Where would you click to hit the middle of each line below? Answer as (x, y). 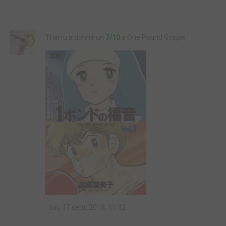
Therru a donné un (75, 37)
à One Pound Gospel (153, 37)
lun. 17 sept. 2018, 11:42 (87, 207)
